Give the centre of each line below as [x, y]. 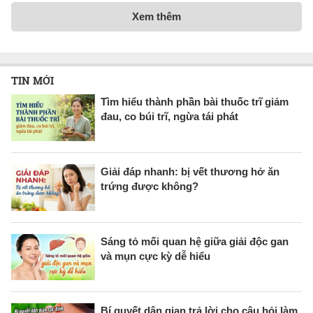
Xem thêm [156, 17]
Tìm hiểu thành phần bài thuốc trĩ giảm [195, 102]
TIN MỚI [32, 81]
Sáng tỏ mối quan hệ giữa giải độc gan [195, 241]
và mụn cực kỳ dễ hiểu [155, 256]
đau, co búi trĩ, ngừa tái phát [169, 117]
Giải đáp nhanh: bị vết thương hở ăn [190, 171]
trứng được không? [150, 186]
